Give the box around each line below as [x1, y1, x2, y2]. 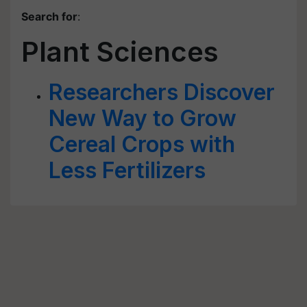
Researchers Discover [49, 79, 275, 106]
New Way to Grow [49, 105, 236, 132]
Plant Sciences [21, 35, 219, 69]
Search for [21, 10, 77, 23]
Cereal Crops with [49, 131, 235, 158]
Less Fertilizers [49, 157, 206, 184]
